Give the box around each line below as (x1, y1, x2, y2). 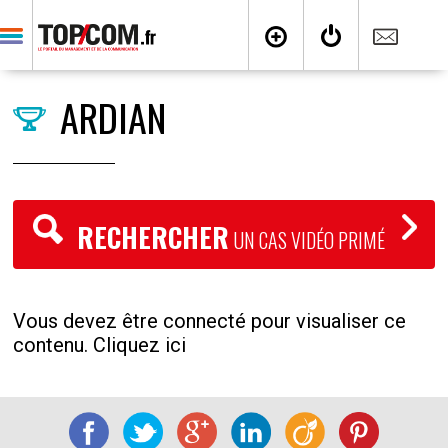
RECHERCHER (77, 217, 230, 257)
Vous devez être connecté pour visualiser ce (13, 309, 407, 333)
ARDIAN (60, 89, 167, 145)
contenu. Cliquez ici (13, 333, 187, 357)
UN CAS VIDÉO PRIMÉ (229, 225, 386, 255)
